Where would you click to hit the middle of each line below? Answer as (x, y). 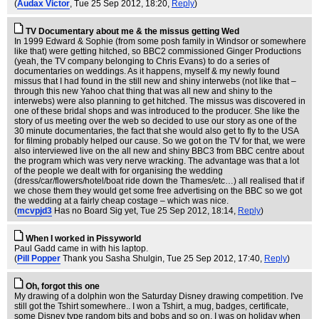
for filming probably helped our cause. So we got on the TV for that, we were (160, 141)
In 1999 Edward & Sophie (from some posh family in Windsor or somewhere (160, 41)
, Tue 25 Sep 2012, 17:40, (213, 258)
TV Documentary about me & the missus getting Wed (132, 31)
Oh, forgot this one (63, 286)
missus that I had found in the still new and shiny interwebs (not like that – (155, 81)
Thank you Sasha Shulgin (113, 258)
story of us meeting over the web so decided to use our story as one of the (156, 121)
